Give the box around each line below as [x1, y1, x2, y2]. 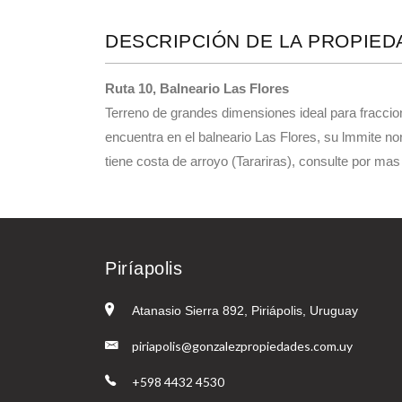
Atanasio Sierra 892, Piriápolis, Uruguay [132, 303, 358, 319]
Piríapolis [105, 258, 182, 279]
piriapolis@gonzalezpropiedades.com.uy [132, 338, 353, 354]
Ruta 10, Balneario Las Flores [105, 81, 289, 97]
